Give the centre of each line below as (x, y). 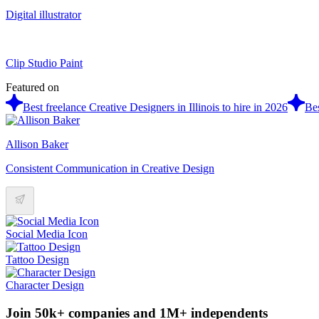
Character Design (45, 285)
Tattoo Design (37, 259)
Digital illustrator (43, 14)
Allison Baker (37, 144)
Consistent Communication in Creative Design (110, 168)
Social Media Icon (47, 234)
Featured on (32, 87)
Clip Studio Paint (44, 63)
